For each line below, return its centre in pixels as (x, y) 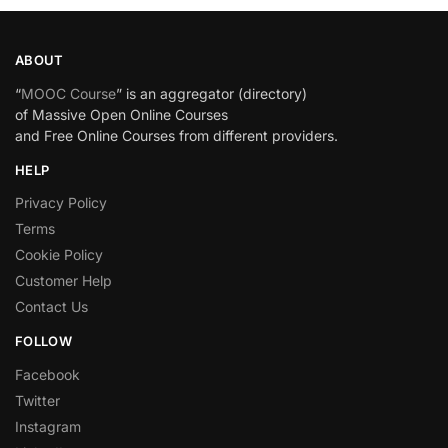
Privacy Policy (61, 203)
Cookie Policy (59, 255)
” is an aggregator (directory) (211, 93)
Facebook (47, 374)
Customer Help (63, 281)
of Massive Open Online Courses (121, 114)
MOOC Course (68, 93)
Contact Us (51, 307)
